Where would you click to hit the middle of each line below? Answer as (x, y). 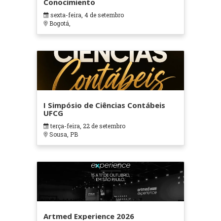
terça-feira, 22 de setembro (87, 126)
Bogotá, (59, 23)
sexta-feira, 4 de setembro (86, 15)
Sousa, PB (63, 134)
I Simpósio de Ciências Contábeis (104, 105)
